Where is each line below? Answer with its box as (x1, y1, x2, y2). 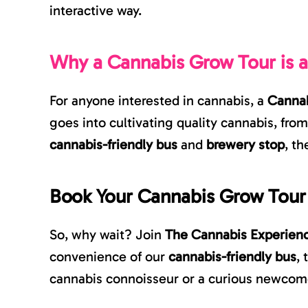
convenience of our (49, 248, 168, 265)
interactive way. (49, 2, 142, 19)
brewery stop (206, 136, 285, 153)
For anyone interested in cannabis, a (49, 92, 267, 109)
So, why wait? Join (49, 226, 165, 243)
